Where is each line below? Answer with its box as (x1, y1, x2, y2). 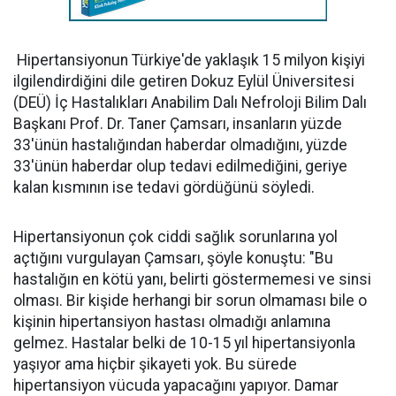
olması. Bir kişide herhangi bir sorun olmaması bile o (13, 292, 367, 309)
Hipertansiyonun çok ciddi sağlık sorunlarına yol (13, 228, 338, 246)
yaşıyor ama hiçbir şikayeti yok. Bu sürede (13, 355, 297, 373)
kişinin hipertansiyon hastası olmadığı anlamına (13, 313, 331, 331)
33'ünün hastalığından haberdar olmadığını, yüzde (13, 136, 347, 154)
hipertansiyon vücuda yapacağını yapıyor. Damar (13, 377, 339, 394)
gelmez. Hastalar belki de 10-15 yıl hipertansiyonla (13, 334, 355, 352)
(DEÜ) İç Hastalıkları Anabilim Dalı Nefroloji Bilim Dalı (13, 94, 367, 111)
